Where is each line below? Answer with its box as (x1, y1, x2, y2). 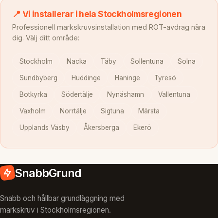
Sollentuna (130, 57, 164, 65)
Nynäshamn (107, 90, 144, 98)
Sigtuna (100, 107, 124, 115)
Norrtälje (59, 107, 87, 115)
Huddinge (71, 73, 101, 82)
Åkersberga (83, 124, 119, 132)
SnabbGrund (15, 165, 82, 180)
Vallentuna (158, 90, 191, 98)
